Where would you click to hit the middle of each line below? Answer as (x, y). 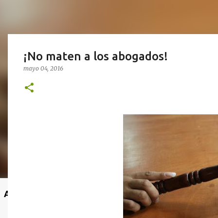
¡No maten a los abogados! (96, 56)
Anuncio (20, 194)
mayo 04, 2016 (43, 68)
